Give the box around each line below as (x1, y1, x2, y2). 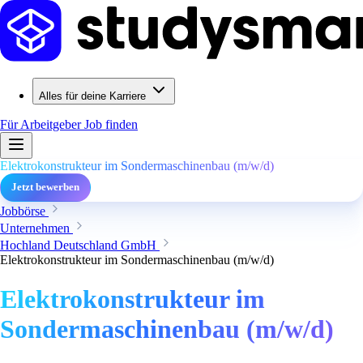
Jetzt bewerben (11, 181, 79, 193)
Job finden (84, 117, 138, 131)
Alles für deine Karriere (39, 90, 146, 102)
